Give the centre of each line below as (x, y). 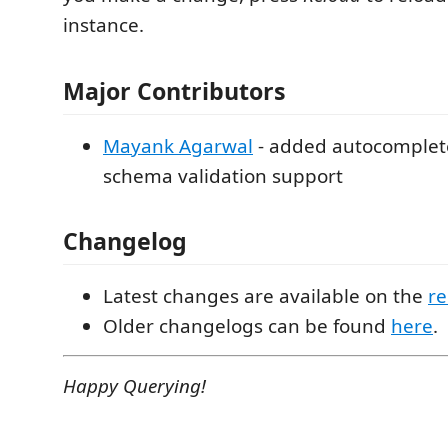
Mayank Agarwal (178, 145)
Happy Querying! (134, 386)
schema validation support (223, 175)
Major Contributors (174, 90)
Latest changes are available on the (265, 296)
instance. (103, 25)
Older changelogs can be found (247, 326)
